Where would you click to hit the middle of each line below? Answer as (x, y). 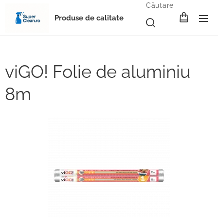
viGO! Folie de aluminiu (98, 72)
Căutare (160, 5)
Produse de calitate (89, 18)
